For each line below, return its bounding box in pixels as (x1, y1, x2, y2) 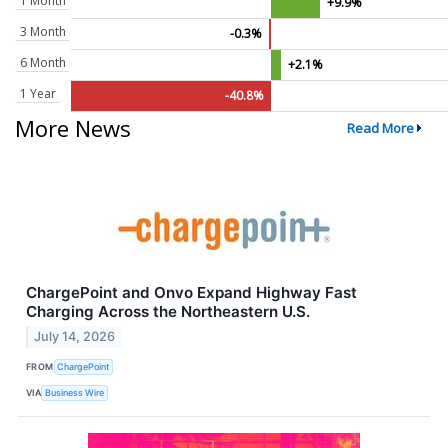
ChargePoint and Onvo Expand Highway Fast (26, 282, 357, 302)
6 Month (20, 53, 66, 71)
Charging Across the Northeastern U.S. (26, 301, 310, 321)
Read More (346, 118, 414, 137)
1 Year (20, 84, 56, 102)
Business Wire (45, 386, 105, 398)
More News (15, 112, 131, 143)
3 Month (20, 22, 66, 40)
